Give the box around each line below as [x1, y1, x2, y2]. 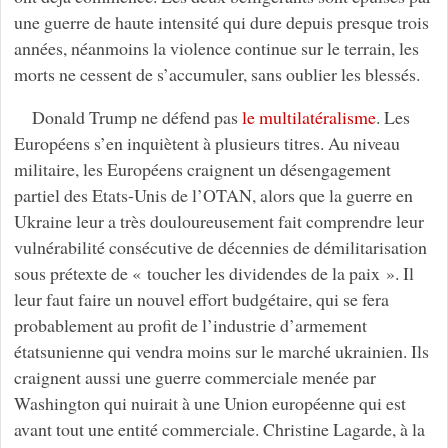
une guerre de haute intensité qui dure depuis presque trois [13, 9, 429, 34]
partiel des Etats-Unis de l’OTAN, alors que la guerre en [13, 183, 413, 208]
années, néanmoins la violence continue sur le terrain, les [13, 35, 419, 60]
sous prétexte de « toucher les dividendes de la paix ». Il [13, 261, 414, 286]
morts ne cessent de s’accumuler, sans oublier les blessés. [13, 61, 420, 86]
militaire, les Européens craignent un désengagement [13, 157, 391, 182]
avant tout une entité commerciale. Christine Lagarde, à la [13, 417, 425, 442]
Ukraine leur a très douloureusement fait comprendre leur [13, 209, 424, 234]
